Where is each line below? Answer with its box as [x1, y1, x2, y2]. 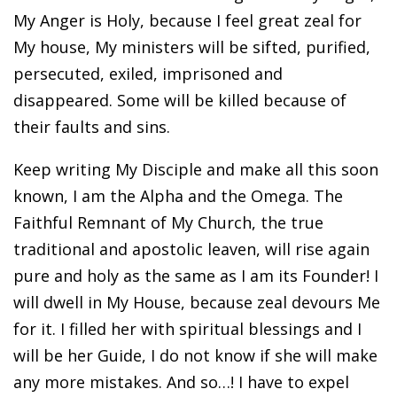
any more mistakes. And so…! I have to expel [13, 370, 349, 393]
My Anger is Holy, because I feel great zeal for [13, 9, 362, 31]
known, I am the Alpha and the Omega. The [13, 184, 343, 206]
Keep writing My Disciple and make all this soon [13, 158, 378, 180]
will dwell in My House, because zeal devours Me [13, 291, 380, 313]
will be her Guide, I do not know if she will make [13, 344, 378, 366]
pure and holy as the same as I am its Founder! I [13, 264, 378, 286]
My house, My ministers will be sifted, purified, [13, 35, 370, 58]
